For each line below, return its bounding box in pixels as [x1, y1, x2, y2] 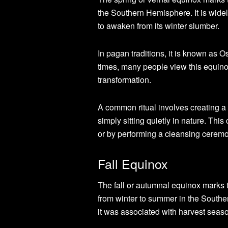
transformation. [98, 73, 151, 85]
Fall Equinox [98, 154, 168, 173]
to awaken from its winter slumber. [98, 19, 219, 32]
